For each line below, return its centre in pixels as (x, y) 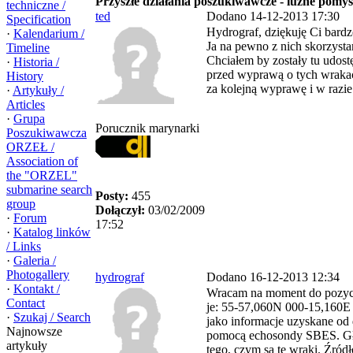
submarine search (49, 190)
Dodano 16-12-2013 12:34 (273, 277)
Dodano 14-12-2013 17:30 (273, 16)
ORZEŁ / (30, 147)
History (25, 76)
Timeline (28, 48)
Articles (26, 104)
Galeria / (35, 260)
